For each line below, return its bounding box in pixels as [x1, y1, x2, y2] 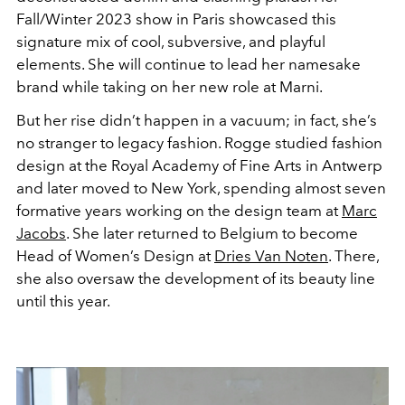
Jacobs [16, 224, 66, 243]
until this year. [16, 292, 113, 311]
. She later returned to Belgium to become [66, 224, 358, 243]
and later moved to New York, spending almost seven [16, 179, 386, 198]
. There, [328, 247, 379, 266]
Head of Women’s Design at [16, 247, 214, 266]
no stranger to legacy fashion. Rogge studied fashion [16, 134, 382, 153]
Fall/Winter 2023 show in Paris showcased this [16, 10, 336, 29]
